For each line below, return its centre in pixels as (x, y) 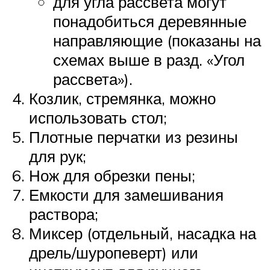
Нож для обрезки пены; (112, 176)
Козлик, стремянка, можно (122, 99)
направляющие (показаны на (157, 41)
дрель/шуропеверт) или (114, 253)
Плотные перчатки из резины (133, 137)
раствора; (64, 214)
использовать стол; (98, 118)
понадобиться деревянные (150, 21)
